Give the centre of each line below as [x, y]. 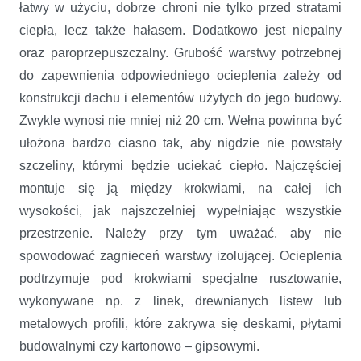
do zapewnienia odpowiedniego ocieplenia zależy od [180, 75]
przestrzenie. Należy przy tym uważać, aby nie [180, 233]
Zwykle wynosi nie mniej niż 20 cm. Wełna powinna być [180, 120]
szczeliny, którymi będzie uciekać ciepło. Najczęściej [180, 165]
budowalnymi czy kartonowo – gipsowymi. [141, 346]
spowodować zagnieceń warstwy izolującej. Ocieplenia [180, 255]
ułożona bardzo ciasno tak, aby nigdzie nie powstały [180, 143]
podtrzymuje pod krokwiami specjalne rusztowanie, [180, 278]
